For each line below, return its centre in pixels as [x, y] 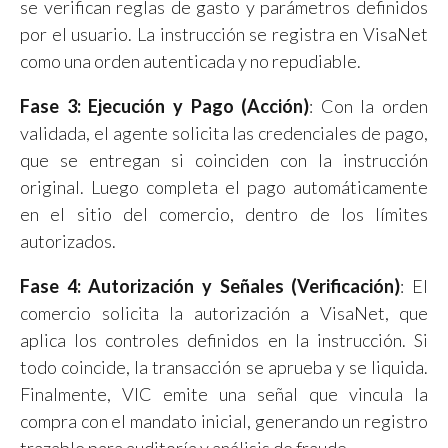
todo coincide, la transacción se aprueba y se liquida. [224, 366]
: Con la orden [368, 105]
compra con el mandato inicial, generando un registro [224, 420]
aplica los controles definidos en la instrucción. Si [224, 339]
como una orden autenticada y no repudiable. [190, 60]
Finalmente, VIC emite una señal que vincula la [224, 393]
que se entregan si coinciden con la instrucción [224, 159]
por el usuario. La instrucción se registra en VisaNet [224, 33]
